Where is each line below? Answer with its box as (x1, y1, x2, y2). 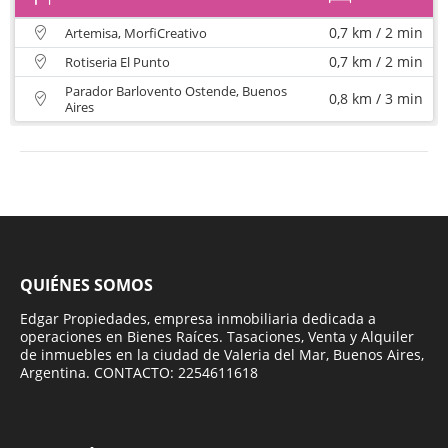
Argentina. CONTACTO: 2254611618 (20, 362, 258, 382)
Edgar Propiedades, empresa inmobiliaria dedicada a (20, 308, 376, 328)
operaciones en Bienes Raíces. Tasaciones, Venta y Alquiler (20, 326, 414, 346)
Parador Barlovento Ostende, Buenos (65, 81, 287, 100)
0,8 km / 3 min (329, 88, 423, 108)
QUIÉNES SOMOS (20, 273, 153, 296)
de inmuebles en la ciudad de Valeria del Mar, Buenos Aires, (20, 344, 424, 364)
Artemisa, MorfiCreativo (65, 23, 207, 42)
